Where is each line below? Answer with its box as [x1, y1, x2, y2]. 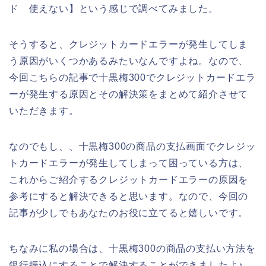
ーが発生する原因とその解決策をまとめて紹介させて [9, 89, 249, 100]
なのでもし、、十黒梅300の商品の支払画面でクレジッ [9, 141, 256, 152]
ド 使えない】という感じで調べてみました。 [9, 4, 218, 14]
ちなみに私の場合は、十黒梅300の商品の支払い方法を [9, 243, 256, 254]
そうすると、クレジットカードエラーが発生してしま [9, 39, 249, 50]
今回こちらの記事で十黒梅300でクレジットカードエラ [9, 72, 256, 83]
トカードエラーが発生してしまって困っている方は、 [9, 158, 249, 169]
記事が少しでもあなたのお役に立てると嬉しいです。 [9, 208, 249, 218]
